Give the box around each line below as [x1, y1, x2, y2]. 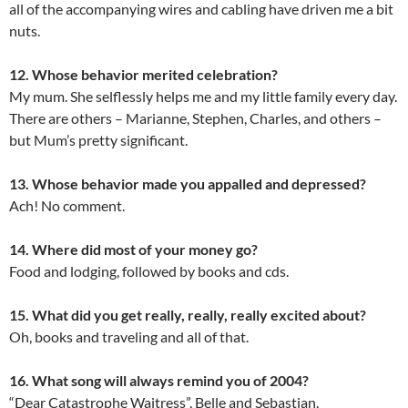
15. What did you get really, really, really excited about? [9, 306, 366, 324]
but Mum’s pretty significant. [9, 131, 188, 149]
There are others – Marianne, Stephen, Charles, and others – [9, 109, 382, 127]
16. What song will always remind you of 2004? [9, 372, 309, 390]
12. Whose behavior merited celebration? [9, 66, 278, 84]
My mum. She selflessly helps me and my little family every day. [9, 87, 397, 106]
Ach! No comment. [9, 197, 125, 215]
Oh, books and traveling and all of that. [9, 328, 249, 346]
